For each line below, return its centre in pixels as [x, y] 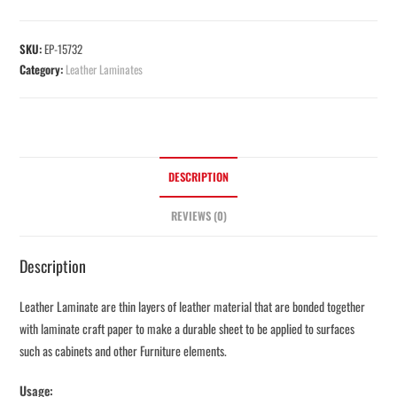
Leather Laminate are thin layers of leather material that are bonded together [193, 307]
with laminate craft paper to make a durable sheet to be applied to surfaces [187, 329]
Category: [43, 70]
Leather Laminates [105, 70]
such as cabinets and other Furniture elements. [124, 351]
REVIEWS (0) [198, 216]
